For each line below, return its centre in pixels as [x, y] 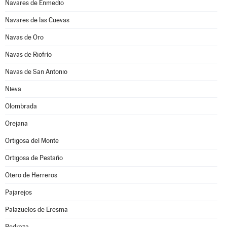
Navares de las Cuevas [37, 20]
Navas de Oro [24, 37]
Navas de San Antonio [36, 72]
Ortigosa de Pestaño [34, 158]
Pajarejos [18, 192]
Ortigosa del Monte [32, 141]
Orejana [16, 123]
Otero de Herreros [31, 175]
